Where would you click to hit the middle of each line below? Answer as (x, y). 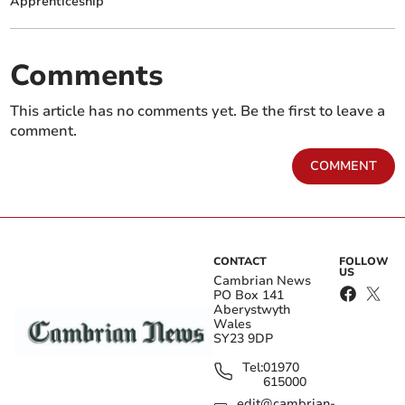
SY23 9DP (243, 339)
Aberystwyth (252, 310)
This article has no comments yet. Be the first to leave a (198, 112)
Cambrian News (262, 281)
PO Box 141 (249, 296)
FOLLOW (364, 262)
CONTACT (240, 262)
